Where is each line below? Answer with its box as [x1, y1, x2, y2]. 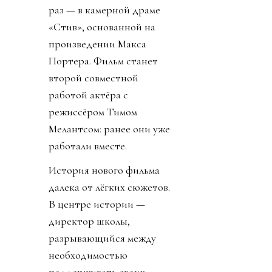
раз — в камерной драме [49, 3, 160, 17]
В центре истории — [49, 197, 145, 211]
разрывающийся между [49, 231, 156, 245]
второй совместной [49, 71, 138, 85]
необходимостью [49, 248, 127, 262]
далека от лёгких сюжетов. [49, 180, 170, 194]
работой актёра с [49, 88, 128, 102]
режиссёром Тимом [49, 105, 137, 119]
